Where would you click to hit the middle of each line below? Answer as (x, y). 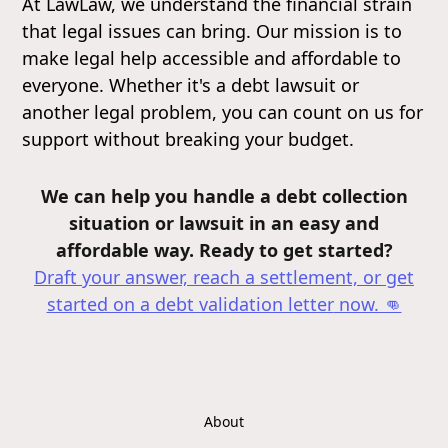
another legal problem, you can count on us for (223, 111)
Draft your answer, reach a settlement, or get (224, 276)
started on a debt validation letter (190, 303)
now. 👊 (367, 303)
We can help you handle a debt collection (224, 195)
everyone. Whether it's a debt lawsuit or (191, 84)
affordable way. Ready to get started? (224, 249)
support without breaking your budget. (188, 138)
